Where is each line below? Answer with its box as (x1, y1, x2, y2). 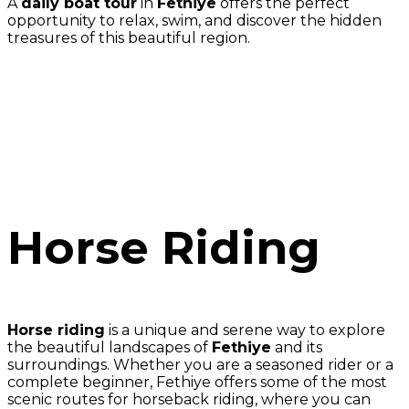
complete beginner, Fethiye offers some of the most (7, 373, 387, 391)
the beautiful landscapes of (7, 339, 212, 356)
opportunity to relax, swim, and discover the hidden (7, 12, 382, 29)
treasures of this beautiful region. (7, 29, 250, 47)
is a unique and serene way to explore (105, 321, 385, 339)
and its (271, 339, 322, 356)
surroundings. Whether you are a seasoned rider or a (7, 356, 393, 373)
